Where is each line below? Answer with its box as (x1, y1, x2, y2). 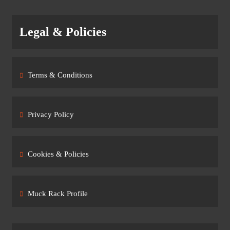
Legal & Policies (20, 25, 106, 39)
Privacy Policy (28, 110, 74, 119)
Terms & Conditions (28, 71, 92, 80)
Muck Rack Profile (28, 189, 88, 198)
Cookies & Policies (28, 150, 89, 159)
